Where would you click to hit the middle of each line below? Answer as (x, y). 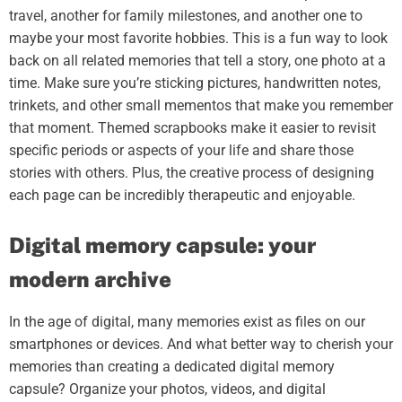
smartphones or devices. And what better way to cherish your (201, 344)
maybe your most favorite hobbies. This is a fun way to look (198, 38)
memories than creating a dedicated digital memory (172, 366)
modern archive (90, 279)
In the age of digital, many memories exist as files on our (187, 321)
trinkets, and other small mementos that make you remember (201, 105)
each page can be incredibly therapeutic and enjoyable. (182, 195)
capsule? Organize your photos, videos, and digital (167, 389)
